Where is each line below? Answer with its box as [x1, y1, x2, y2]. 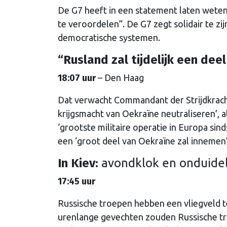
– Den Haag [98, 72, 144, 83]
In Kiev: [58, 156, 98, 171]
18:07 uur [58, 72, 98, 84]
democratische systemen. [58, 32, 160, 43]
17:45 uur [58, 176, 95, 187]
